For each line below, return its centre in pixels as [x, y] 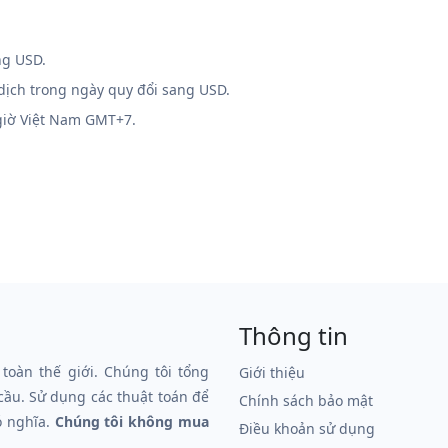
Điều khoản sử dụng [307, 428]
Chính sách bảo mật [306, 400]
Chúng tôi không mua [132, 421]
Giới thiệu [272, 372]
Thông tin [293, 335]
